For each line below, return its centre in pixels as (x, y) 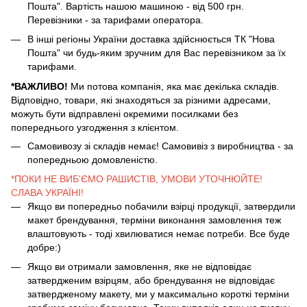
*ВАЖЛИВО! (39, 86)
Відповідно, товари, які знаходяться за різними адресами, (141, 100)
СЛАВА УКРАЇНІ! (47, 192)
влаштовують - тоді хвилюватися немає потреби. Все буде (159, 233)
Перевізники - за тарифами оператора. (115, 20)
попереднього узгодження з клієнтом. (95, 127)
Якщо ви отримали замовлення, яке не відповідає (139, 267)
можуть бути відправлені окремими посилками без (124, 113)
